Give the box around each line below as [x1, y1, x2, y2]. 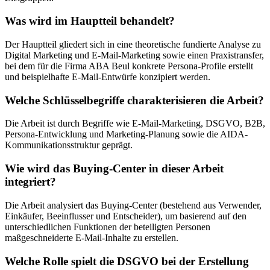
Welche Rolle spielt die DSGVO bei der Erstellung [5, 254, 249, 268]
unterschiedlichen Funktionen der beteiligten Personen [5, 221, 210, 232]
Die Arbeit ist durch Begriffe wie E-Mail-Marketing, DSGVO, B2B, [5, 118, 265, 129]
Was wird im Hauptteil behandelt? [5, 14, 175, 28]
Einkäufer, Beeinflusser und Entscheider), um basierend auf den [5, 210, 246, 221]
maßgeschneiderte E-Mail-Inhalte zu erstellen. [5, 232, 178, 243]
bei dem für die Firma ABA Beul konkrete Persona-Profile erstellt [5, 61, 253, 72]
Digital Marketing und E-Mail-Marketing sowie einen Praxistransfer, [5, 50, 264, 61]
